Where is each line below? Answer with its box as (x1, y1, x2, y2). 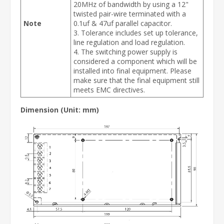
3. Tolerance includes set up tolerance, (73, 28, 198, 37)
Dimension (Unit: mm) (20, 105, 99, 114)
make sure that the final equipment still (73, 75, 199, 85)
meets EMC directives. (73, 85, 145, 94)
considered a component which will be (73, 56, 197, 66)
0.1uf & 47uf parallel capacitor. (73, 18, 172, 28)
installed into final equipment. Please (73, 66, 191, 75)
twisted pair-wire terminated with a (73, 9, 186, 18)
